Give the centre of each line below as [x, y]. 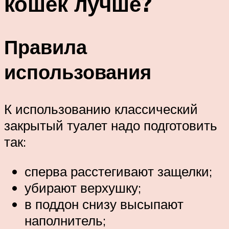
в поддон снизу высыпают [104, 204]
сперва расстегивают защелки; [118, 171]
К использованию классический [101, 109]
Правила [45, 47]
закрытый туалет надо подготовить [111, 125]
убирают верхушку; [83, 187]
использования [78, 72]
